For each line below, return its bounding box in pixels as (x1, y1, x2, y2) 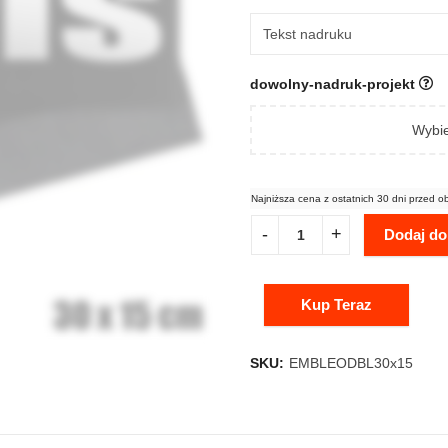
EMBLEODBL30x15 (289, 354, 413, 371)
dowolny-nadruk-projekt (250, 75, 419, 92)
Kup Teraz (301, 295, 372, 313)
